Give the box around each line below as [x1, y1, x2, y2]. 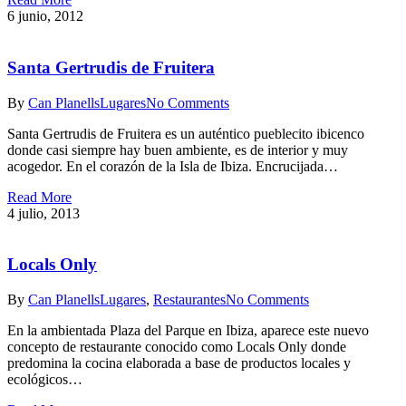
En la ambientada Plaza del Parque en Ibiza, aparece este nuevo [7, 323, 369, 338]
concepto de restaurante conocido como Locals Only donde [7, 339, 346, 354]
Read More [7, 188, 72, 205]
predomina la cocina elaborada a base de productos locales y [7, 355, 351, 371]
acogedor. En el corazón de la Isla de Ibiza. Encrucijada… [7, 158, 338, 174]
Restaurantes [153, 292, 226, 307]
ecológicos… [7, 372, 82, 387]
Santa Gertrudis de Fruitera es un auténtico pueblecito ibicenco [7, 125, 364, 141]
